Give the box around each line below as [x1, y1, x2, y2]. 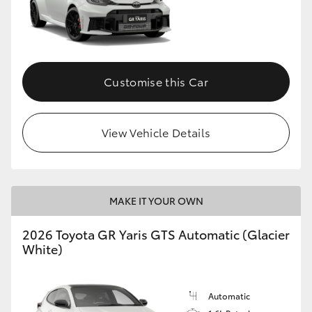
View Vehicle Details [101, 123, 211, 140]
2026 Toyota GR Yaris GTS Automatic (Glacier [22, 224, 290, 243]
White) [22, 239, 63, 258]
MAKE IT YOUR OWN [109, 193, 203, 208]
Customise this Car [104, 72, 208, 89]
